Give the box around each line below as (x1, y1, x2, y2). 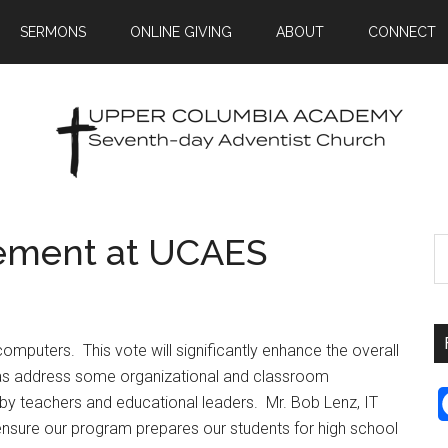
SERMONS (20, 24, 86, 40)
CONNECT (368, 24, 436, 40)
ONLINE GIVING (130, 24, 232, 40)
